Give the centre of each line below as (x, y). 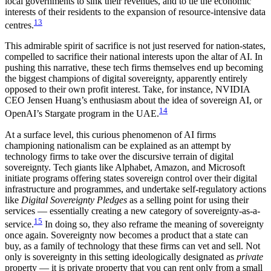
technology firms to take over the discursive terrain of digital (119, 156)
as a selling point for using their (188, 200)
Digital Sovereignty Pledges (74, 200)
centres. (19, 25)
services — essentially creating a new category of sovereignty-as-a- (132, 211)
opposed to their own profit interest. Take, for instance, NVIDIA (127, 90)
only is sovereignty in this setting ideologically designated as (121, 256)
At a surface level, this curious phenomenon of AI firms (110, 134)
